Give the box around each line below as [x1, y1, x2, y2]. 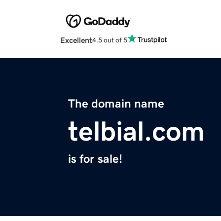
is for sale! [68, 153, 122, 165]
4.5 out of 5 [92, 36, 127, 43]
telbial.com [68, 117, 205, 146]
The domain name [68, 98, 164, 110]
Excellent [60, 36, 92, 44]
